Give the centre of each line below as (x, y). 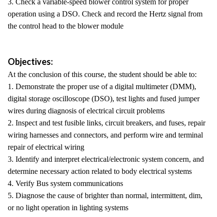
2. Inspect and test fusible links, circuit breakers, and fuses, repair (107, 123)
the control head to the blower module (66, 26)
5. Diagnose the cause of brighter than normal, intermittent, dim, (105, 195)
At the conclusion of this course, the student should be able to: (102, 74)
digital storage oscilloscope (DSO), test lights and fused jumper (104, 99)
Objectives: (30, 62)
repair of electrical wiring (46, 147)
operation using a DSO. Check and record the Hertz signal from (105, 14)
